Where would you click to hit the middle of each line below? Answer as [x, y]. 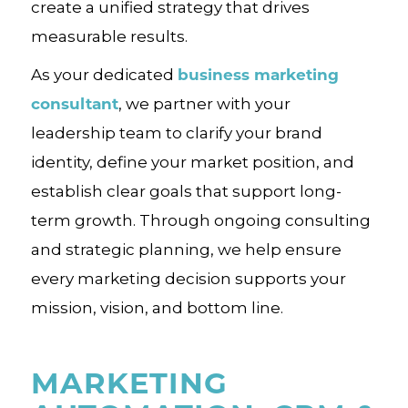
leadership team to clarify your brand [176, 133]
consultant [74, 103]
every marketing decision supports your [188, 279]
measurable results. [109, 36]
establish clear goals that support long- [186, 191]
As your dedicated [104, 75]
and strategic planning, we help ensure [186, 250]
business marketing [258, 74]
